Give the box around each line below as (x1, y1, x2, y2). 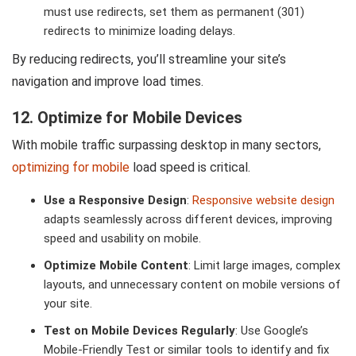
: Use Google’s (235, 323, 308, 339)
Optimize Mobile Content (44, 258, 188, 273)
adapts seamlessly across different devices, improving (44, 212, 332, 227)
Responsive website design (192, 193, 335, 208)
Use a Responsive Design (44, 193, 187, 208)
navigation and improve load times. (12, 74, 203, 90)
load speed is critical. (130, 160, 250, 176)
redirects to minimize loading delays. (44, 24, 235, 39)
